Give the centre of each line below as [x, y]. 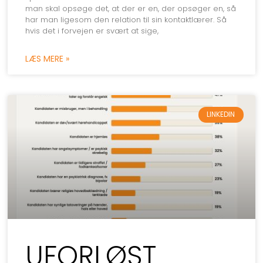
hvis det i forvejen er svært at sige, [92, 31]
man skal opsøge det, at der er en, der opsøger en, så [131, 9]
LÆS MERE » [48, 59]
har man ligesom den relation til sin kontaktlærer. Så [126, 20]
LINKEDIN [221, 114]
